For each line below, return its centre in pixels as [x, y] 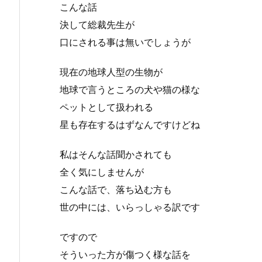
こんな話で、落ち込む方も [116, 189]
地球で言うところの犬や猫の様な [130, 90]
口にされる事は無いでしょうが [125, 42]
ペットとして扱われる [106, 107]
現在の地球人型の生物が [111, 72]
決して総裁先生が [97, 25]
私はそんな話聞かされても [116, 154]
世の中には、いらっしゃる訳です [130, 207]
